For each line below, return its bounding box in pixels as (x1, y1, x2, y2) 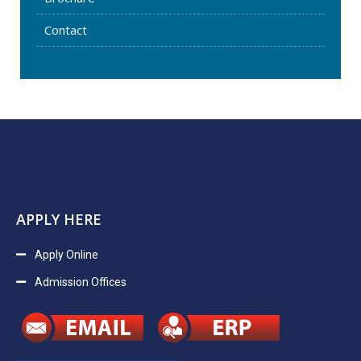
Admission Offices (34, 276, 127, 288)
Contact (44, 22, 87, 38)
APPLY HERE (16, 210, 102, 229)
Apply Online (34, 248, 98, 261)
